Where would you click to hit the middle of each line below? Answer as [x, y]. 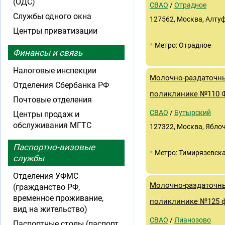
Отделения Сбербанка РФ [61, 85]
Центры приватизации [55, 31]
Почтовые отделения [52, 100]
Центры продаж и [46, 114]
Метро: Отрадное [182, 45]
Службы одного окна [52, 16]
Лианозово [193, 220]
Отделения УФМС [46, 176]
